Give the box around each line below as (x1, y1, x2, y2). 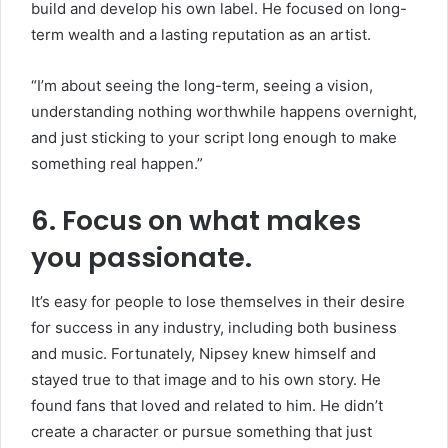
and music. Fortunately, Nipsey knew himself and (31, 344, 376, 364)
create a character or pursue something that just (31, 422, 372, 442)
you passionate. (31, 238, 252, 276)
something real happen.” (31, 153, 203, 173)
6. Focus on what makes (31, 201, 361, 239)
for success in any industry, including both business (31, 318, 397, 338)
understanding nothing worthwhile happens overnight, (31, 101, 417, 121)
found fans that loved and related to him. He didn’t (31, 396, 383, 416)
